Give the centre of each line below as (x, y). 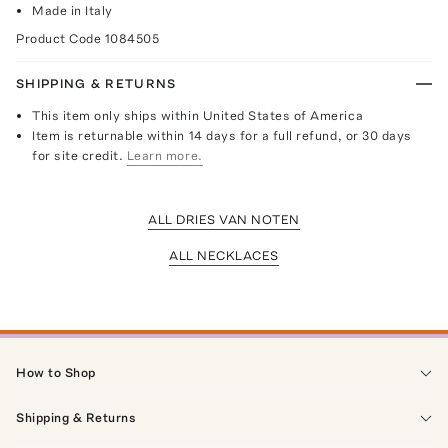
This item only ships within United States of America (198, 115)
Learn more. (164, 155)
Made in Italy (72, 10)
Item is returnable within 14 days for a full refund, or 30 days (222, 135)
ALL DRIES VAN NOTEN (224, 219)
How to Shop (56, 372)
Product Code (60, 38)
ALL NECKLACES (224, 255)
